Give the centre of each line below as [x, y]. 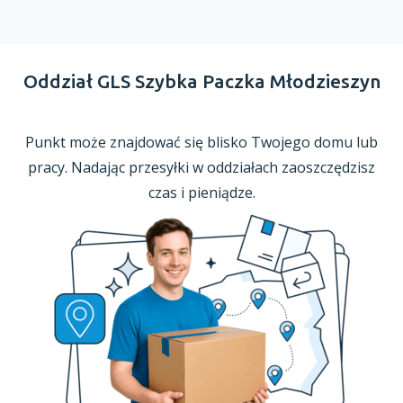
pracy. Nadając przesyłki [110, 167]
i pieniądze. [218, 193]
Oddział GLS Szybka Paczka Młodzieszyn [201, 81]
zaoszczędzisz [327, 167]
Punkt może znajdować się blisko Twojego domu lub [201, 142]
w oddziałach [235, 167]
